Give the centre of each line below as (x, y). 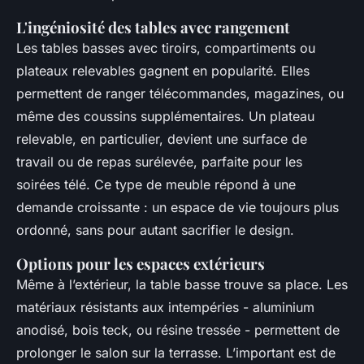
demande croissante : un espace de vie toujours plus (178, 208)
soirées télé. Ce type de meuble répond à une (156, 185)
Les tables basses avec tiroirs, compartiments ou (166, 48)
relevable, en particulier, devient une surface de (162, 139)
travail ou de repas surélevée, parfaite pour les (159, 162)
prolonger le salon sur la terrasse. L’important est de (176, 353)
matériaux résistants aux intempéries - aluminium (165, 308)
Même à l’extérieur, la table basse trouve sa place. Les (182, 285)
